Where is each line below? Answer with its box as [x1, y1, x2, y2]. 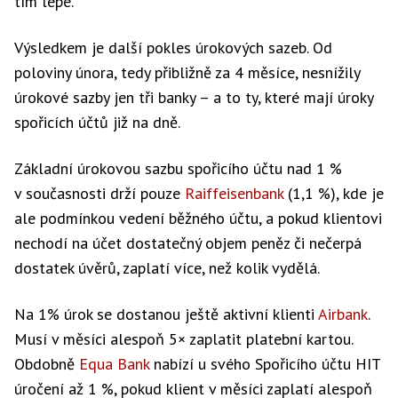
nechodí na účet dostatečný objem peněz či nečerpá [14, 233, 362, 253]
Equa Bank [79, 354, 149, 374]
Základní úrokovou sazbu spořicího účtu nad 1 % [14, 158, 342, 179]
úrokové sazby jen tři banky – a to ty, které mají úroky [14, 87, 373, 107]
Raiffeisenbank [185, 183, 283, 203]
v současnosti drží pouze [14, 183, 185, 203]
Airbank [318, 304, 368, 324]
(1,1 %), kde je [283, 183, 384, 203]
